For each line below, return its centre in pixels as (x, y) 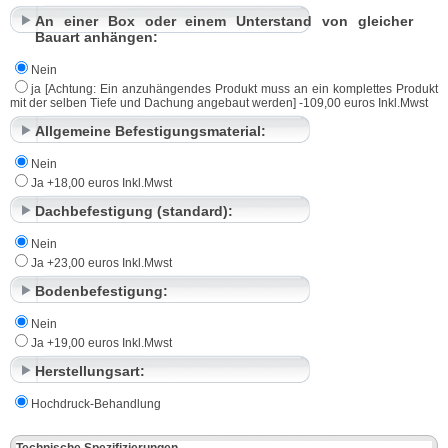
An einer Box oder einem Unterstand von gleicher (224, 20)
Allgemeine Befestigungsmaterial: (150, 130)
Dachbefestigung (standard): (134, 210)
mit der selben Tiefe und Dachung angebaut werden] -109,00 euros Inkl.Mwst (219, 102)
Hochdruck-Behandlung (96, 403)
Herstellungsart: (90, 370)
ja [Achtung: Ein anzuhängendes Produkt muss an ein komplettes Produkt (234, 88)
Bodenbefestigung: (101, 290)
